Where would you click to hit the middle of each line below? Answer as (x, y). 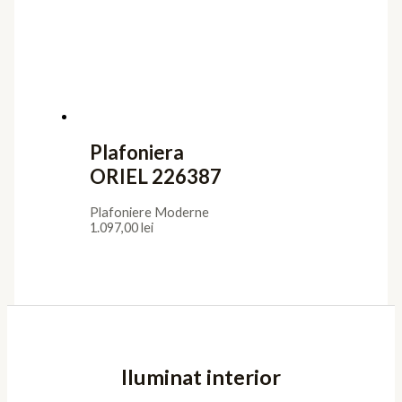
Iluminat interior (201, 376)
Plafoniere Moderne (149, 213)
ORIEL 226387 (155, 177)
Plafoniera (136, 153)
